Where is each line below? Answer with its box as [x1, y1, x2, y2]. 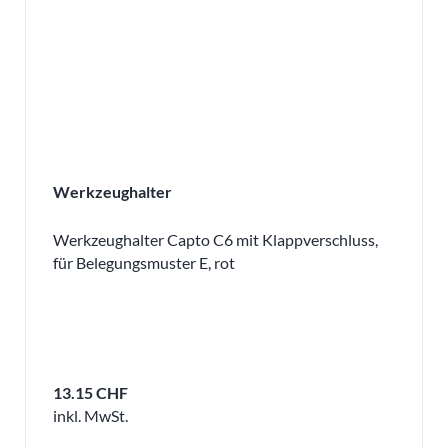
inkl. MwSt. [52, 405, 128, 425]
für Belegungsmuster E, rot [52, 252, 235, 272]
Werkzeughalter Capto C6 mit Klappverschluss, [52, 229, 378, 249]
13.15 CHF [52, 382, 128, 402]
